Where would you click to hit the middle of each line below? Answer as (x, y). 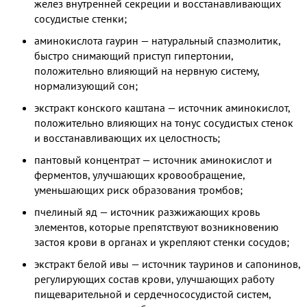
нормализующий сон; (86, 86)
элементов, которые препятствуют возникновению (157, 227)
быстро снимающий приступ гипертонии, (134, 56)
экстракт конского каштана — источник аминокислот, (162, 108)
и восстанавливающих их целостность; (127, 138)
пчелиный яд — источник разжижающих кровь (147, 212)
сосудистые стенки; (81, 19)
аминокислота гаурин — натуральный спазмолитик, (157, 41)
